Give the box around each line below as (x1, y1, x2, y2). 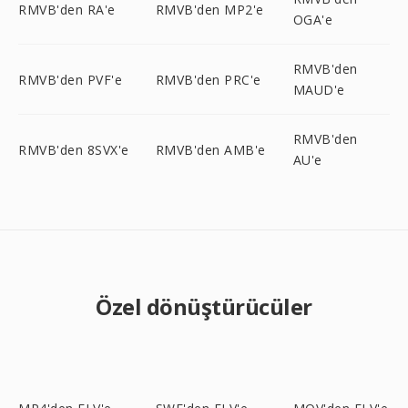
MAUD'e (292, 81, 345, 98)
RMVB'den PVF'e (18, 70, 122, 88)
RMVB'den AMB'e (155, 140, 266, 158)
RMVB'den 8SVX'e (18, 140, 129, 158)
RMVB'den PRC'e (155, 70, 261, 88)
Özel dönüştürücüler (96, 291, 312, 321)
